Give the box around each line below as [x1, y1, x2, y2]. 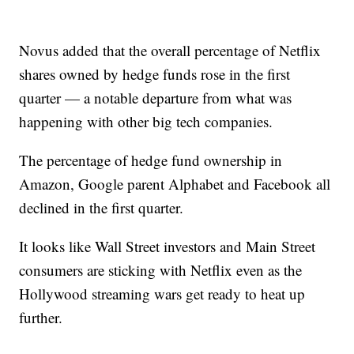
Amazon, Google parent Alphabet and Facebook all [19, 174, 331, 194]
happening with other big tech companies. [19, 111, 273, 131]
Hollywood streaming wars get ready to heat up [19, 284, 306, 303]
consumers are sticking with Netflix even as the [19, 260, 303, 280]
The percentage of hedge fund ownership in [19, 150, 283, 170]
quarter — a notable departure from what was [19, 88, 292, 107]
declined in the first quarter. [19, 198, 184, 217]
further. [19, 307, 63, 327]
